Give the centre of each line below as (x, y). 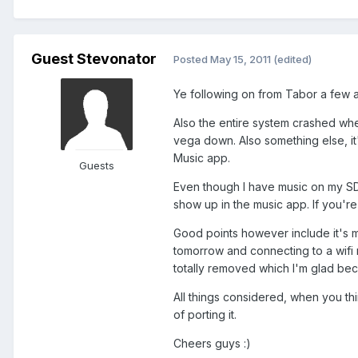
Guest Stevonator (93, 58)
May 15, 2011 (241, 60)
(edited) (292, 60)
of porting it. (205, 314)
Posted (192, 60)
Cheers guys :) (212, 343)
